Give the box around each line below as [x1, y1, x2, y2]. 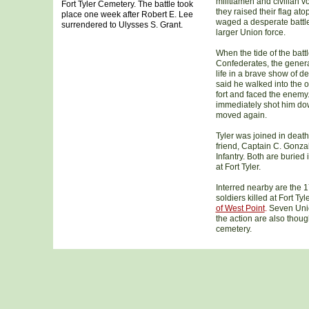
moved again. [215, 110, 267, 120]
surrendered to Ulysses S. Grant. [61, 20, 183, 30]
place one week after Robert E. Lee [61, 10, 193, 19]
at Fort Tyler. [215, 162, 261, 172]
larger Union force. [215, 28, 286, 37]
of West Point [215, 203, 265, 213]
